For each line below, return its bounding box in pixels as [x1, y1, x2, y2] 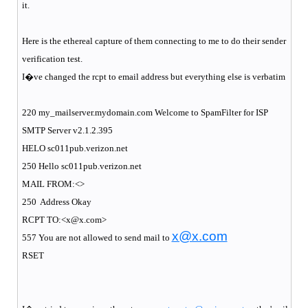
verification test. [21, 53, 82, 64]
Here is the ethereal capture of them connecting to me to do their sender [21, 35, 286, 46]
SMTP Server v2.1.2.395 [21, 124, 113, 135]
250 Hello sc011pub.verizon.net [21, 160, 142, 171]
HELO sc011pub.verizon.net [21, 142, 128, 153]
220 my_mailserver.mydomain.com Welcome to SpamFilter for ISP [21, 107, 268, 118]
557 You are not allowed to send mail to [21, 232, 172, 243]
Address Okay [39, 196, 91, 207]
